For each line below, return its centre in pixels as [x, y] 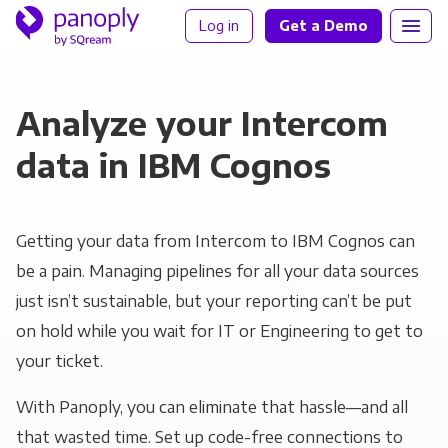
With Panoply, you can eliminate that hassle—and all [211, 407]
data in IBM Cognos [173, 165]
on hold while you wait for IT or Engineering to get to [219, 331]
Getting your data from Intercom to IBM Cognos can [215, 241]
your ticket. [59, 361]
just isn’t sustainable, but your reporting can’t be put [213, 301]
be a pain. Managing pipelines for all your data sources [217, 271]
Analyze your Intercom [201, 123]
